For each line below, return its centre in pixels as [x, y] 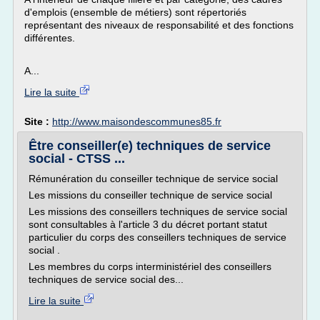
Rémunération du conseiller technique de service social [153, 179]
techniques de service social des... [106, 279]
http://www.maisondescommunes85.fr [137, 121]
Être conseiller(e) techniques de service [150, 146]
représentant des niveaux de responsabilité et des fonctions [159, 25]
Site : [38, 121]
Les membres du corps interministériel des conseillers [150, 266]
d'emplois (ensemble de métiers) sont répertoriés [135, 12]
